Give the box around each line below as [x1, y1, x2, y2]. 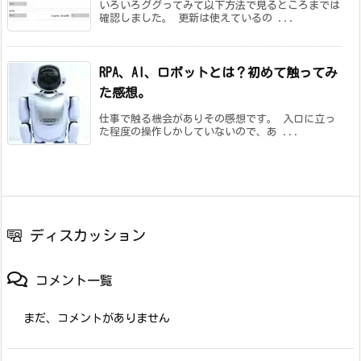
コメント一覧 [35, 273, 113, 287]
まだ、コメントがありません [23, 312, 170, 324]
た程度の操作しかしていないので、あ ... [99, 126, 300, 137]
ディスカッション [30, 227, 146, 243]
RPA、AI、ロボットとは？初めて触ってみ [99, 65, 338, 79]
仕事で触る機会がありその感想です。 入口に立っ [99, 113, 335, 124]
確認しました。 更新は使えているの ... [99, 12, 295, 23]
